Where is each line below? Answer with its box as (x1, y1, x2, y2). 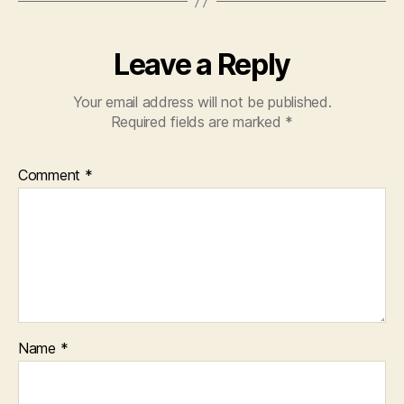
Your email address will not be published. (72, 92, 332, 111)
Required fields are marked (110, 112, 286, 131)
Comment (18, 165, 85, 184)
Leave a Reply (114, 46, 290, 82)
